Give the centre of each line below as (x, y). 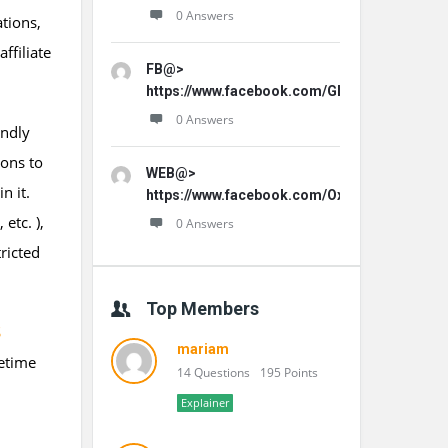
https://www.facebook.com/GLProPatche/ (284, 91)
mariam (203, 349)
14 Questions (213, 372)
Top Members (202, 308)
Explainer (205, 402)
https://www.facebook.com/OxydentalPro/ (284, 195)
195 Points (289, 372)
